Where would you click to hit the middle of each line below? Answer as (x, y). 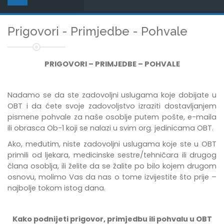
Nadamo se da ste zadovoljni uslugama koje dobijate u (112, 95)
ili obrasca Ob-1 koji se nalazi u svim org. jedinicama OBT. (110, 128)
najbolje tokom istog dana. (56, 188)
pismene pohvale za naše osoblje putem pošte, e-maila (112, 117)
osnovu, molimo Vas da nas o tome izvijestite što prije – (112, 177)
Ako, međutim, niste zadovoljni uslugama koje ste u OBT (112, 144)
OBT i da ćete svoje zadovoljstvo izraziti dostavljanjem (112, 106)
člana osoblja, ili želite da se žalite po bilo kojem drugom (112, 166)
